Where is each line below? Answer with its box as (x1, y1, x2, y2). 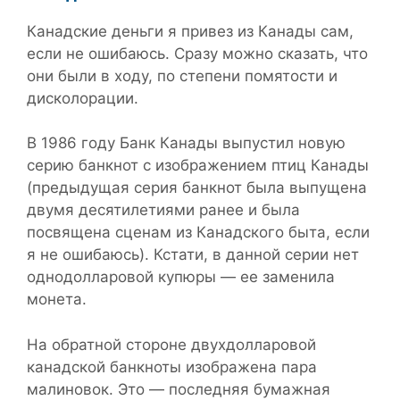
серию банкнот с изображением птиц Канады (27, 156, 369, 175)
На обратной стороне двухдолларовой (27, 335, 316, 354)
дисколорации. (27, 88, 138, 107)
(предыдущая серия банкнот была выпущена (27, 179, 367, 197)
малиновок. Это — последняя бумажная (27, 379, 330, 398)
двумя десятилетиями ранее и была (27, 201, 300, 220)
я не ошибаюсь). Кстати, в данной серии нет (27, 246, 359, 264)
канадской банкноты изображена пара (27, 357, 317, 376)
